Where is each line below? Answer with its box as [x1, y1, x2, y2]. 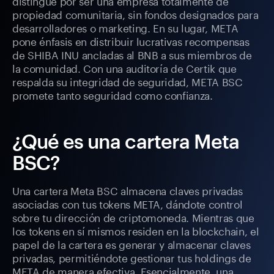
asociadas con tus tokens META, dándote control [12, 195, 243, 212]
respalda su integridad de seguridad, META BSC [12, 73, 243, 89]
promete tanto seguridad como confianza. [12, 86, 213, 103]
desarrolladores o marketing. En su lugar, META [12, 19, 239, 35]
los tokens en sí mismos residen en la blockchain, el [12, 222, 259, 239]
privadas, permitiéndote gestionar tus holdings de [12, 249, 251, 265]
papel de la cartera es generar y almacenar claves [12, 235, 251, 252]
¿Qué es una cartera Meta [12, 130, 239, 153]
